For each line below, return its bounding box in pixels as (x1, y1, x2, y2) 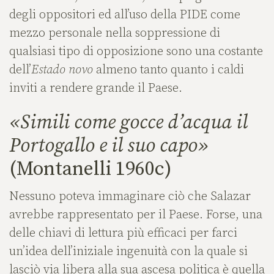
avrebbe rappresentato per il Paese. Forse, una (9, 207, 262, 223)
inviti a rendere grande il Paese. (9, 80, 182, 96)
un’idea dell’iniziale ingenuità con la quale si (9, 244, 248, 260)
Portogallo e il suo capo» (9, 134, 209, 159)
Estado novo (31, 62, 93, 78)
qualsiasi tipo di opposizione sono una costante (9, 43, 263, 59)
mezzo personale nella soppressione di (9, 25, 220, 41)
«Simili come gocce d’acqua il (9, 111, 248, 136)
